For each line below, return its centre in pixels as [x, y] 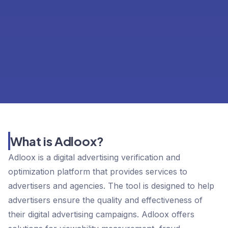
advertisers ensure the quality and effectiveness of [105, 200]
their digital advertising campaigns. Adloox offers [101, 215]
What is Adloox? [57, 141]
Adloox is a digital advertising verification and [94, 158]
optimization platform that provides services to [98, 172]
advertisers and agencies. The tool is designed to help [111, 186]
